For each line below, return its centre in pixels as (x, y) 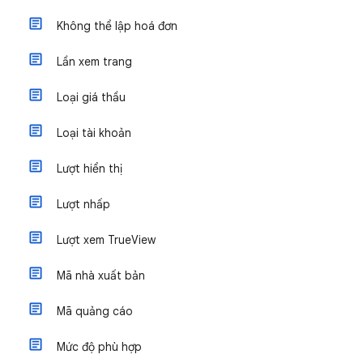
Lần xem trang (94, 62)
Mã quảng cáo (95, 311)
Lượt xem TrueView (106, 240)
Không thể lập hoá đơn (117, 26)
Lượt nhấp (83, 204)
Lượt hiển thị (90, 169)
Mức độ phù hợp (99, 347)
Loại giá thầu (91, 97)
